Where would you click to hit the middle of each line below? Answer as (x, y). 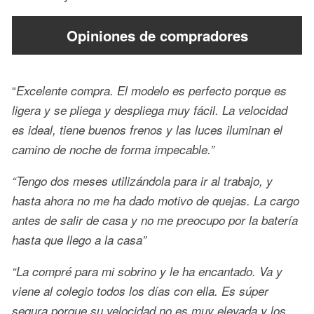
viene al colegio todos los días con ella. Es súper (140, 291)
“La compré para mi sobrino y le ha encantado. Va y (147, 272)
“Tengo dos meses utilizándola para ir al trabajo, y (142, 181)
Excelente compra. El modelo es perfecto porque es (151, 91)
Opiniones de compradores (157, 35)
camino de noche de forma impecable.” (113, 150)
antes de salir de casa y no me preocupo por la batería (155, 220)
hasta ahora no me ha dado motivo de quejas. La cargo (156, 201)
